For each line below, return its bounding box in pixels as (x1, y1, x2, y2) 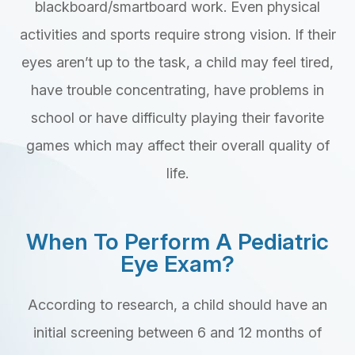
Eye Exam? (120, 250, 235, 277)
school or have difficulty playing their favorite (31, 109, 324, 126)
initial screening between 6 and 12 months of (33, 323, 322, 341)
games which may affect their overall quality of (25, 136, 330, 154)
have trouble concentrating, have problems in (31, 81, 324, 98)
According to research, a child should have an (28, 296, 327, 313)
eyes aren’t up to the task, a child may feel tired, (21, 53, 334, 71)
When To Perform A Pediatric (26, 227, 329, 255)
